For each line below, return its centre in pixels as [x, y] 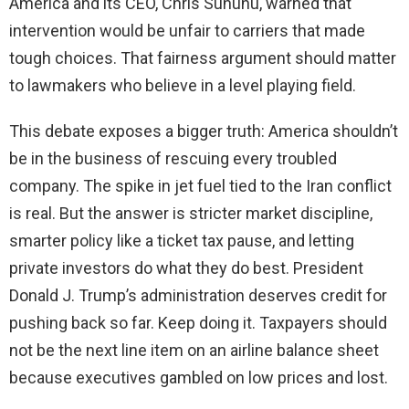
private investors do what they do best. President [186, 268]
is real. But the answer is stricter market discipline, [191, 214]
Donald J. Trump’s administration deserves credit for [198, 296]
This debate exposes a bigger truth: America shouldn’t [204, 131]
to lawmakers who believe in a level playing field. [183, 86]
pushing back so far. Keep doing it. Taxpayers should [198, 323]
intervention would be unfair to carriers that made [187, 31]
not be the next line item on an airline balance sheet [194, 351]
